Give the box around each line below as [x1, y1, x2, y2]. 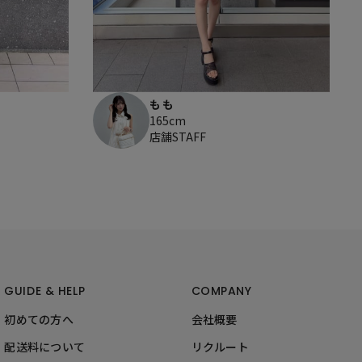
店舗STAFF [149, 128, 206, 145]
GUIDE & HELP [4, 282, 86, 299]
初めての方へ [4, 310, 74, 327]
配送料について [4, 338, 86, 355]
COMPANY [191, 282, 252, 299]
